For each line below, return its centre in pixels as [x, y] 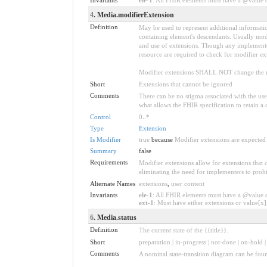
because [162, 139]
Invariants [103, 195]
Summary [103, 150]
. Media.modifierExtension [133, 15]
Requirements [108, 162]
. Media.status [115, 217]
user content [187, 183]
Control [100, 117]
